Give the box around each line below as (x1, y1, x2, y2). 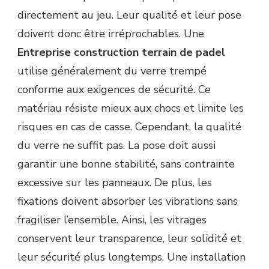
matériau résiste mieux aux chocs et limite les (17, 101, 244, 116)
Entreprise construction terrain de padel (17, 45, 225, 60)
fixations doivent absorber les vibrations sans (17, 194, 238, 209)
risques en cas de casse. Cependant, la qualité (17, 119, 241, 134)
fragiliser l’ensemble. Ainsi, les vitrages (17, 213, 207, 228)
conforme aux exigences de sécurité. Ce (17, 82, 211, 97)
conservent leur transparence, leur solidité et (17, 231, 241, 246)
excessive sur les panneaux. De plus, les (17, 175, 212, 190)
